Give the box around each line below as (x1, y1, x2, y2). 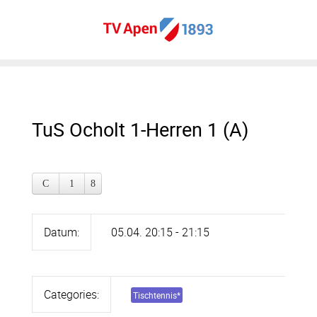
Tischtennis (133, 289, 177, 301)
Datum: (44, 224, 79, 240)
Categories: (44, 287, 99, 302)
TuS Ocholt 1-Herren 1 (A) (32, 116, 248, 142)
